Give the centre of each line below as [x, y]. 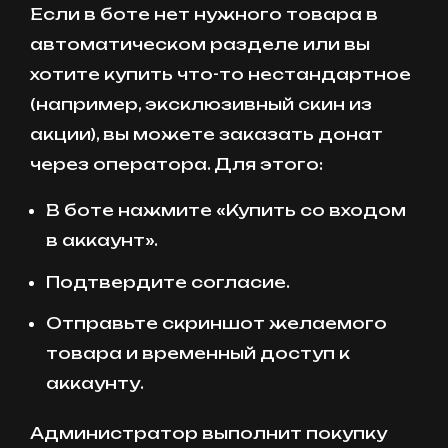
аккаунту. [95, 382]
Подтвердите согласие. [168, 281]
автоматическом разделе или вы [200, 44]
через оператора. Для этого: [176, 164]
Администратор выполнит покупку [208, 432]
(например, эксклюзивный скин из [201, 104]
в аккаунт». [102, 240]
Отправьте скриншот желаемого [216, 322]
